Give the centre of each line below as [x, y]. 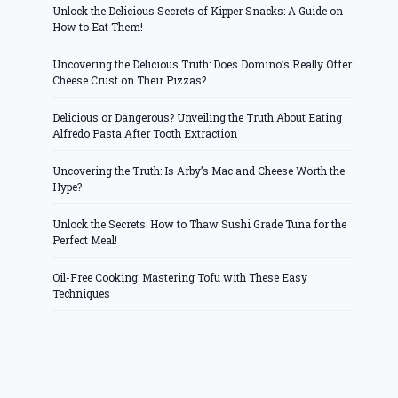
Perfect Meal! [85, 240]
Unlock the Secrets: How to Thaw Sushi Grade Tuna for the [200, 224]
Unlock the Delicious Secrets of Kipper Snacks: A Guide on [198, 11]
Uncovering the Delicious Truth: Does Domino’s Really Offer [203, 64]
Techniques [82, 294]
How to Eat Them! [98, 27]
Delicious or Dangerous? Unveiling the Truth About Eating [198, 118]
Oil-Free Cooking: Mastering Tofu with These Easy [180, 278]
